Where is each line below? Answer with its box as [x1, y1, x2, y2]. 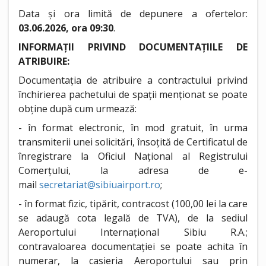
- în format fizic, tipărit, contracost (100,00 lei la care [18, 197, 248, 210]
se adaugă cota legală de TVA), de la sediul [18, 211, 248, 224]
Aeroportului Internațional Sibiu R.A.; [18, 226, 248, 239]
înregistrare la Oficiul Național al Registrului [18, 150, 248, 163]
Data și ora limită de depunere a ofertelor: [18, 7, 248, 20]
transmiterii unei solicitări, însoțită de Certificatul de [18, 135, 248, 148]
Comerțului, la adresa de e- [18, 164, 248, 177]
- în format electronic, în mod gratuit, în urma [18, 121, 248, 134]
